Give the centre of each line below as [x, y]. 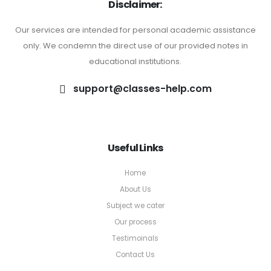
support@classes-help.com [142, 89]
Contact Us [135, 255]
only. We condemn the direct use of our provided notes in [135, 46]
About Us [135, 190]
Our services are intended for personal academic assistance [135, 30]
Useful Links [135, 148]
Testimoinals [135, 239]
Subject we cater [135, 206]
